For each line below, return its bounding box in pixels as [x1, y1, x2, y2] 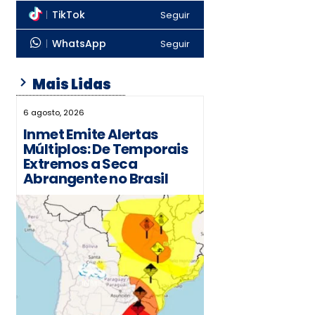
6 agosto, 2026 [22, 107, 84, 118]
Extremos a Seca [22, 154, 137, 174]
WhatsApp [51, 37, 106, 51]
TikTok [51, 8, 85, 22]
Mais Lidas [30, 75, 111, 94]
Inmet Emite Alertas [22, 124, 158, 144]
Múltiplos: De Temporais [22, 139, 188, 159]
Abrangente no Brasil [22, 169, 168, 188]
